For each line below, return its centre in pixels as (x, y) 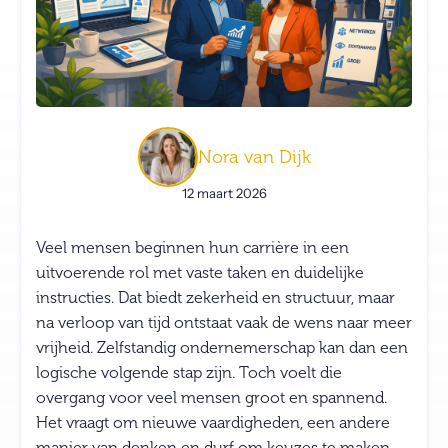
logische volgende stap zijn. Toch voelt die (189, 372)
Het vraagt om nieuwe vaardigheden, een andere (213, 422)
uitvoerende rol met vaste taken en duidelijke (200, 272)
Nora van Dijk (254, 156)
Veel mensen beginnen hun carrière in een (192, 247)
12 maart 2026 (224, 193)
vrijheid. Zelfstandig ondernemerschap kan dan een (222, 347)
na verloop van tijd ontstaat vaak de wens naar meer (224, 322)
